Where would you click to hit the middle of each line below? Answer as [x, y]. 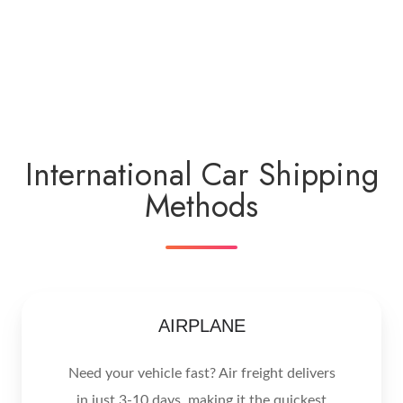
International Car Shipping [201, 174]
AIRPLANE [201, 326]
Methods [201, 206]
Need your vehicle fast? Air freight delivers [201, 374]
